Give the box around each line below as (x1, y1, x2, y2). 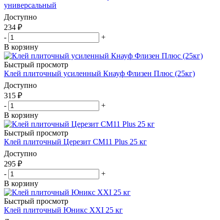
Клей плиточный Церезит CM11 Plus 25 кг (4, 137, 147, 146)
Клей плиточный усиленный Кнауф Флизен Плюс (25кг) (4, 69, 195, 78)
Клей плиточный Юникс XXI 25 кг (4, 205, 123, 214)
